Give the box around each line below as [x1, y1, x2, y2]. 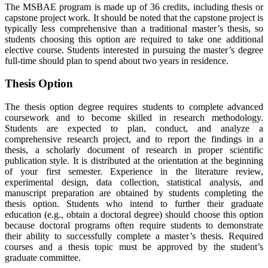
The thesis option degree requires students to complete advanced [5, 102, 263, 112]
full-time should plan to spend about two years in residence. [5, 55, 229, 66]
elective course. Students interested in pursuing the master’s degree [5, 44, 263, 55]
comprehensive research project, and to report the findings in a [5, 134, 263, 144]
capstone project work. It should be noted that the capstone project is [5, 12, 263, 23]
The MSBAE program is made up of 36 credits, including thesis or [5, 1, 263, 12]
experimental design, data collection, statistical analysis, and [5, 177, 263, 187]
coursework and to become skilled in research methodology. [5, 112, 263, 123]
